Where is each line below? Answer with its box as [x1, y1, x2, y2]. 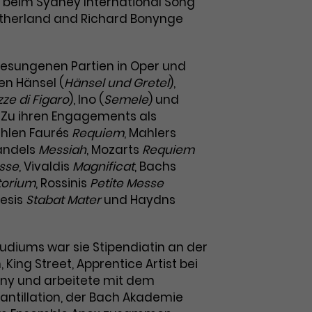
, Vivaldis [19, 158, 72, 175]
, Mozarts [86, 141, 142, 158]
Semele [104, 91, 148, 108]
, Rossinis [36, 175, 90, 192]
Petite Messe [90, 175, 164, 192]
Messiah [38, 141, 86, 158]
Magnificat [72, 158, 134, 175]
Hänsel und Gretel [64, 75, 169, 91]
